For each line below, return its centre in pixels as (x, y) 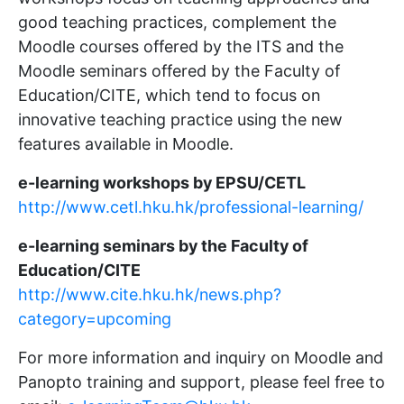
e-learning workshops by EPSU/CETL (162, 182)
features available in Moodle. (126, 143)
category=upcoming (95, 318)
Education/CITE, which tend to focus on (169, 95)
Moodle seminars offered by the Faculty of (179, 70)
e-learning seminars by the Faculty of (163, 245)
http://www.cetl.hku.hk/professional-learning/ (191, 207)
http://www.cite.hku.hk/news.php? (150, 294)
